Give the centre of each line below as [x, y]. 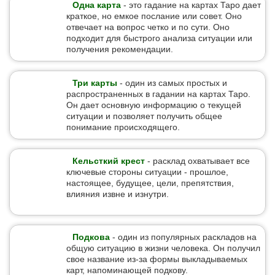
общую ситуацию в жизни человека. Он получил [163, 248]
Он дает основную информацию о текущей [154, 105]
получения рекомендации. [120, 49]
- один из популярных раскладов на [183, 237]
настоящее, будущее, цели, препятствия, [150, 183]
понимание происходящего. [123, 127]
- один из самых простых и [172, 83]
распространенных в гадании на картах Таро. [158, 94]
